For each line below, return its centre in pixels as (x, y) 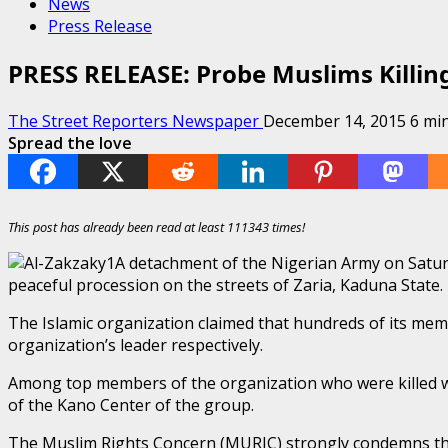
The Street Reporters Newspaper (135, 120)
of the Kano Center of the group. (131, 404)
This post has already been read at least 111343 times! (156, 226)
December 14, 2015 (336, 120)
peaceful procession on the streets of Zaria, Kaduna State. (225, 284)
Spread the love (70, 142)
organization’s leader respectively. (135, 344)
